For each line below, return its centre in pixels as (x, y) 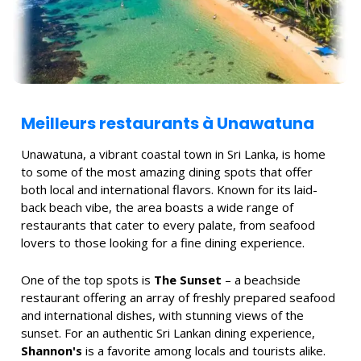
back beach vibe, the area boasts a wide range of (157, 207)
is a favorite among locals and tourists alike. (204, 350)
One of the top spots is (87, 279)
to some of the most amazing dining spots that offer (167, 171)
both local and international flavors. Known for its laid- (169, 189)
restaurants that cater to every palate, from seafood (168, 224)
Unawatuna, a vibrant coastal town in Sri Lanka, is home (173, 154)
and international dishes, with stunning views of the (162, 315)
